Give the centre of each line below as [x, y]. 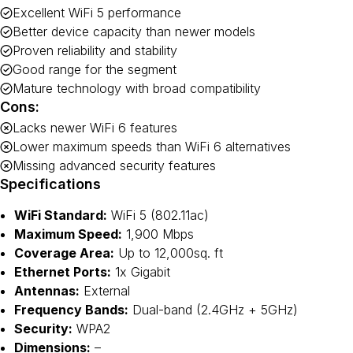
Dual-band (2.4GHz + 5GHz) [213, 310]
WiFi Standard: [61, 215]
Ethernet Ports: [63, 272]
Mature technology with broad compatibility [137, 88]
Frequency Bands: [71, 310]
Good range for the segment [95, 69]
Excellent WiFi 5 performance [97, 13]
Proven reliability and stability [95, 50]
